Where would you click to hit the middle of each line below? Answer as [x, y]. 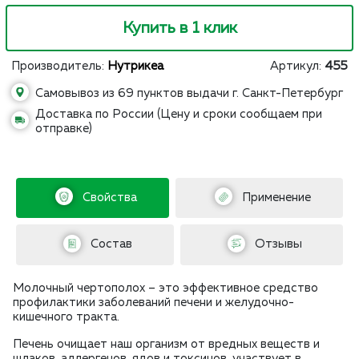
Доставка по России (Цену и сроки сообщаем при [179, 114]
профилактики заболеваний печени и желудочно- [153, 302]
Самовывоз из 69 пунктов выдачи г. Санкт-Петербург [189, 93]
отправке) [64, 129]
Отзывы [276, 244]
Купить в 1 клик [179, 28]
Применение [274, 198]
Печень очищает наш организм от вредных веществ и [166, 344]
